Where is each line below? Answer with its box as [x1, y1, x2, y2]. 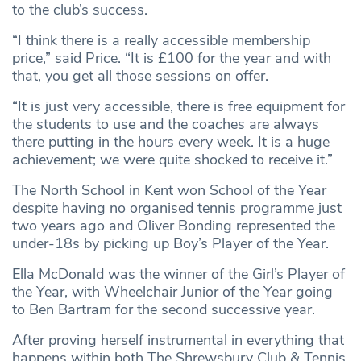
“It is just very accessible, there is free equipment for [12, 97, 345, 117]
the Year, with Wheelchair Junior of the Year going [12, 282, 333, 302]
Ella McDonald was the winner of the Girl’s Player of [12, 264, 345, 284]
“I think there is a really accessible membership [12, 31, 310, 51]
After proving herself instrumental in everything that [12, 330, 344, 351]
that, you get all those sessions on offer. [12, 66, 268, 86]
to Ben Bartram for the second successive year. [12, 300, 315, 320]
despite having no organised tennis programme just [12, 198, 342, 218]
